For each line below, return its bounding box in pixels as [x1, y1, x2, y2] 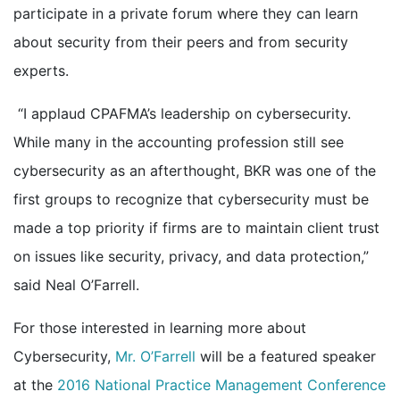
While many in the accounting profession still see [13, 132, 344, 151]
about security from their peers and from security [13, 32, 348, 51]
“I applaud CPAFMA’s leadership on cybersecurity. [13, 104, 351, 122]
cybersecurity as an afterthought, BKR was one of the [13, 161, 376, 179]
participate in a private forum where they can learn [13, 4, 358, 22]
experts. [13, 61, 69, 79]
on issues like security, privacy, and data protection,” [13, 246, 369, 265]
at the [13, 375, 57, 394]
